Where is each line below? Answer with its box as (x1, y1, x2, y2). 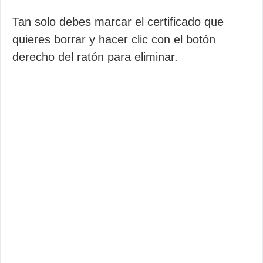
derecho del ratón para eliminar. (12, 50, 178, 63)
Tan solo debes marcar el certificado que (12, 15, 224, 28)
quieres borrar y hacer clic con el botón (12, 33, 215, 46)
